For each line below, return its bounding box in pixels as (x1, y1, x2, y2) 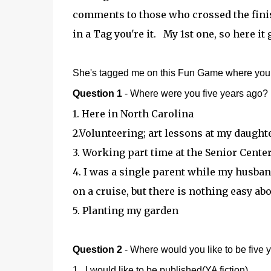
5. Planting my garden (72, 204, 178, 217)
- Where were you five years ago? (122, 88, 268, 99)
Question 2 (72, 244, 122, 255)
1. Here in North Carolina (72, 108, 194, 120)
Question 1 (72, 88, 122, 99)
